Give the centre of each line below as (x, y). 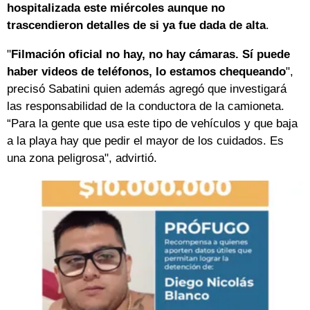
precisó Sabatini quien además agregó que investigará (147, 89)
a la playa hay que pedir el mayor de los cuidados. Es (145, 141)
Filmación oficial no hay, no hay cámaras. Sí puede (151, 55)
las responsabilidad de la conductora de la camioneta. (146, 107)
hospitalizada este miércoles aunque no (116, 8)
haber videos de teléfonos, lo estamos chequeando (146, 72)
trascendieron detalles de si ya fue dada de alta (136, 26)
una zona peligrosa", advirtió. (82, 158)
